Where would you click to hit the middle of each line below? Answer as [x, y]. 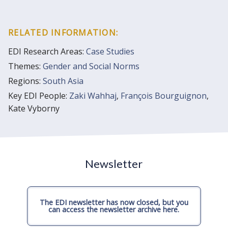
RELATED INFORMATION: [63, 33]
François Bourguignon [164, 96]
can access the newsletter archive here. [114, 209]
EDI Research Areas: [47, 51]
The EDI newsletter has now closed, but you [114, 202]
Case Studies [110, 51]
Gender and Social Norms [91, 66]
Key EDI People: [39, 96]
